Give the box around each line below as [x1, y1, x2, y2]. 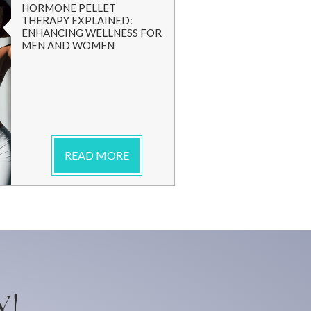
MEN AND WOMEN [22, 39, 115, 52]
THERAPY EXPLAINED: [22, 14, 133, 27]
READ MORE [64, 149, 129, 162]
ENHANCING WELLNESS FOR [22, 26, 162, 40]
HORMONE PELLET [22, 1, 116, 15]
